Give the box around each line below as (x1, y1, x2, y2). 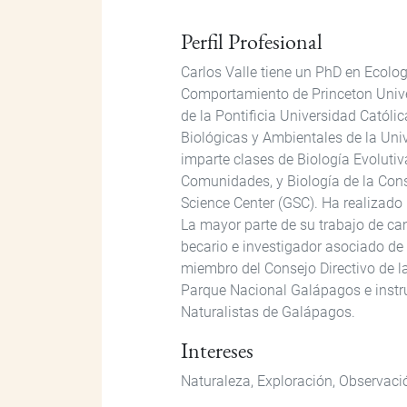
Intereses (181, 335, 253, 364)
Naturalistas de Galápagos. (181, 303, 355, 321)
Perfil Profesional (181, 26, 323, 55)
